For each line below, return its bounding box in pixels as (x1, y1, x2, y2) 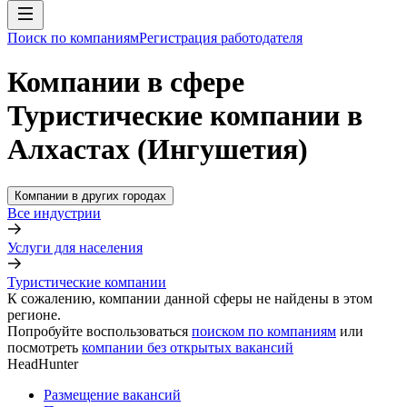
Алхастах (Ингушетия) (7, 133, 308, 166)
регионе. (7, 306, 61, 323)
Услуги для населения (7, 239, 143, 255)
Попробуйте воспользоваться (7, 323, 188, 339)
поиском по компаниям (192, 323, 336, 339)
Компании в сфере (7, 65, 244, 99)
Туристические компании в (7, 99, 362, 133)
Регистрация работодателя (139, 30, 303, 45)
